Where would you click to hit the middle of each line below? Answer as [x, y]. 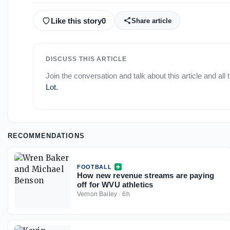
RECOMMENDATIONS [46, 136]
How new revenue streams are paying [146, 176]
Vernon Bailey [97, 194]
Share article [151, 21]
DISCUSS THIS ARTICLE [87, 59]
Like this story [76, 21]
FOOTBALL [94, 167]
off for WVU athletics [115, 185]
